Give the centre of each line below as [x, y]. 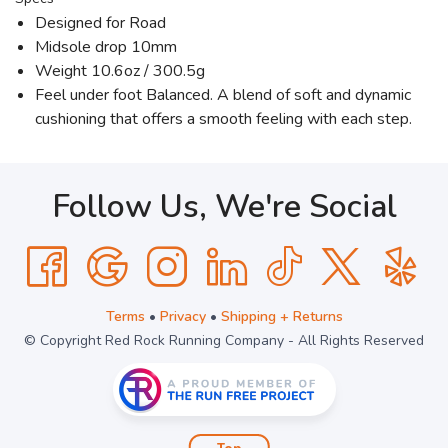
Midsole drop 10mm [106, 47]
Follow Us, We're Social [224, 206]
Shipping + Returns [281, 316]
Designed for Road [100, 23]
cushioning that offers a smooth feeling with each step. [223, 119]
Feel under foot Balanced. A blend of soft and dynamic [223, 95]
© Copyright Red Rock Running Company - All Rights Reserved [224, 340]
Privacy [182, 316]
